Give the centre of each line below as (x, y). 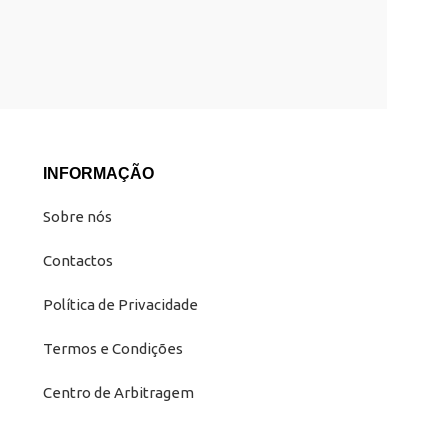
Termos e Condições (112, 349)
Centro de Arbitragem (118, 393)
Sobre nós (77, 217)
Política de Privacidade (120, 305)
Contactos (77, 261)
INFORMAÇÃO (98, 174)
